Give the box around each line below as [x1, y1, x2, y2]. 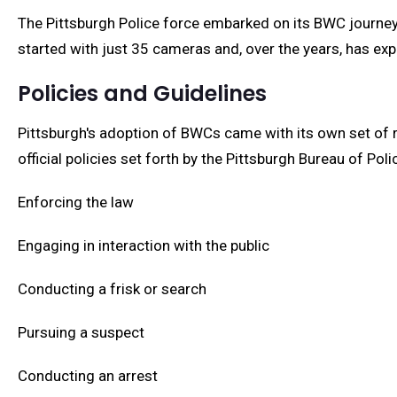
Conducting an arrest [18, 367, 158, 385]
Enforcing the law [18, 193, 134, 211]
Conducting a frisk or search [18, 280, 206, 298]
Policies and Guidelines [18, 79, 267, 108]
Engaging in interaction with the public [18, 237, 269, 254]
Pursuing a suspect [18, 323, 144, 341]
